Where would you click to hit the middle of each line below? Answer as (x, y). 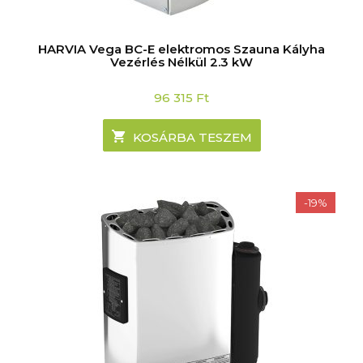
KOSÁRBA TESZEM (192, 137)
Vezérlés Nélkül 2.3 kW (181, 62)
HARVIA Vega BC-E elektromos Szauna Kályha (181, 49)
